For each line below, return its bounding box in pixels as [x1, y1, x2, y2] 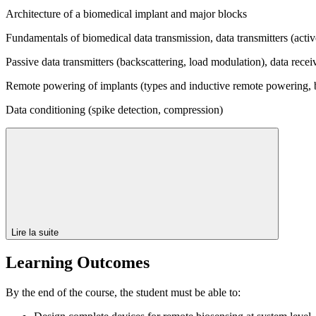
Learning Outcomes [6, 253, 150, 272]
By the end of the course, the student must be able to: [6, 286, 241, 299]
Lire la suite [11, 226, 61, 238]
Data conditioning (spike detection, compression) [6, 103, 223, 116]
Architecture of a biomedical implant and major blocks [6, 7, 247, 20]
